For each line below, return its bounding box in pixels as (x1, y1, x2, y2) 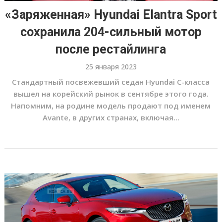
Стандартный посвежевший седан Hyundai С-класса (12, 77, 210, 87)
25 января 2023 (85, 62, 137, 71)
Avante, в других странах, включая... (42, 112, 179, 122)
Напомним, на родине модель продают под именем (11, 101, 211, 111)
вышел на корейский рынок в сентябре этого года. (13, 89, 209, 99)
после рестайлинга (55, 42, 166, 56)
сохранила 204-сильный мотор (20, 25, 202, 39)
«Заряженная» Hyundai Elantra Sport (4, 7, 217, 22)
